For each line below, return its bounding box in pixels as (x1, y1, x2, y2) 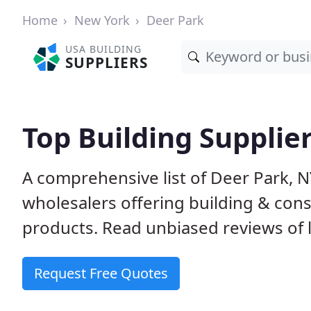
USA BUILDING (65, 42, 142, 56)
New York (74, 12, 130, 28)
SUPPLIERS (65, 53, 149, 72)
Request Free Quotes (34, 264, 168, 283)
